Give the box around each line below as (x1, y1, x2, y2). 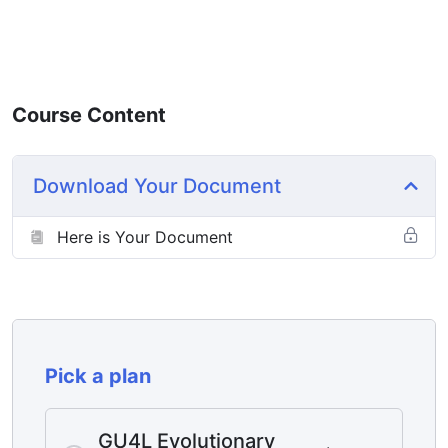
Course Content (12, 103, 166, 128)
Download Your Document (33, 174, 281, 199)
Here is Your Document (57, 227, 233, 248)
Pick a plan (45, 364, 151, 389)
